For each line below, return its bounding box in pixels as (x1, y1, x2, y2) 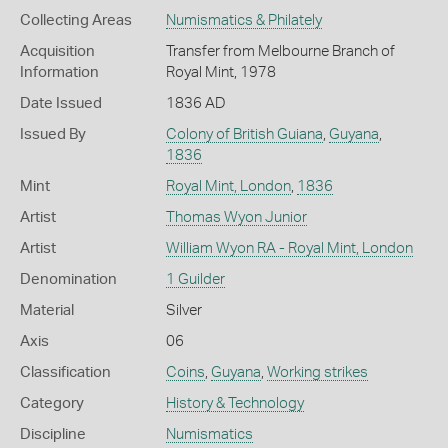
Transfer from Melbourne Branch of (165, 43, 395, 59)
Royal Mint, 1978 (165, 64, 276, 80)
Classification (20, 364, 111, 380)
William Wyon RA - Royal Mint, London (165, 240, 413, 256)
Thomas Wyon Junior (165, 209, 307, 225)
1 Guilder (165, 271, 225, 287)
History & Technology (165, 395, 304, 411)
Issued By (20, 126, 86, 142)
